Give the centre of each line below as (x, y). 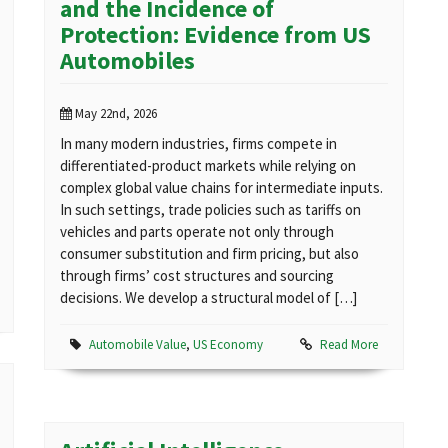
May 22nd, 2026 (114, 114)
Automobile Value (137, 345)
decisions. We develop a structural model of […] (208, 298)
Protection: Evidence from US (215, 35)
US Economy (228, 345)
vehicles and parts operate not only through (197, 232)
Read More (349, 345)
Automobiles (127, 61)
